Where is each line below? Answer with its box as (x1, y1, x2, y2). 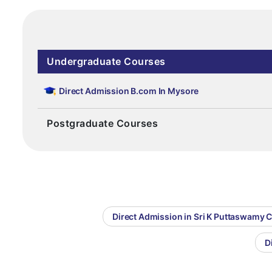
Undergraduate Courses (47, 55, 166, 68)
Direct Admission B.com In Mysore (59, 86, 199, 97)
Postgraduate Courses (47, 117, 158, 130)
